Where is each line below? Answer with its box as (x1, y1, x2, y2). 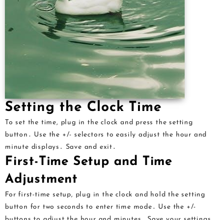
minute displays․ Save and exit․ (5, 143, 116, 151)
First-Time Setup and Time (5, 155, 172, 168)
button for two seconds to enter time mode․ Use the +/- (5, 203, 196, 211)
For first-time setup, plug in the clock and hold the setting (5, 191, 205, 198)
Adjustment (5, 173, 78, 186)
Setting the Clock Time (5, 101, 162, 114)
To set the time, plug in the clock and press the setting (5, 119, 193, 126)
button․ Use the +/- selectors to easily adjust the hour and (5, 131, 207, 138)
